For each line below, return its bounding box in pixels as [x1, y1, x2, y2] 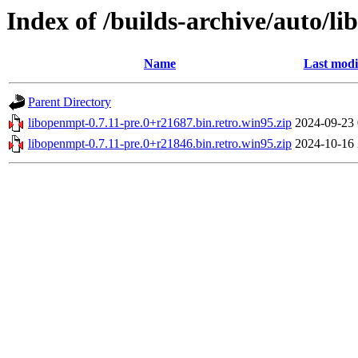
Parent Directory [28, 95, 111, 109]
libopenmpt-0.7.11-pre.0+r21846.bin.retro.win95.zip [28, 137, 292, 151]
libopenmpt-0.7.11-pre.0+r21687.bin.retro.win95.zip [28, 116, 292, 130]
